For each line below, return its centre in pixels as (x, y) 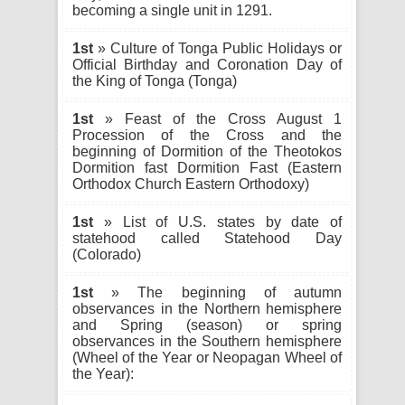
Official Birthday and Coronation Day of (207, 65)
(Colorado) (107, 254)
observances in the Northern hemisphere (207, 309)
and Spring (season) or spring (207, 325)
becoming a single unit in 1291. (172, 10)
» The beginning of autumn (217, 292)
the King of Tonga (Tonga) (155, 81)
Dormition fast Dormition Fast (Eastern (207, 168)
